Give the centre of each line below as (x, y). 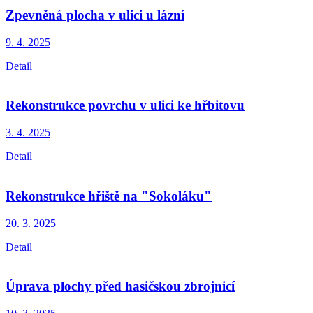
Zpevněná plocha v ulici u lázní (95, 15)
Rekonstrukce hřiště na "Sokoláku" (109, 196)
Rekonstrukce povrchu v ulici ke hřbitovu (125, 105)
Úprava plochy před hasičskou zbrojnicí (120, 286)
